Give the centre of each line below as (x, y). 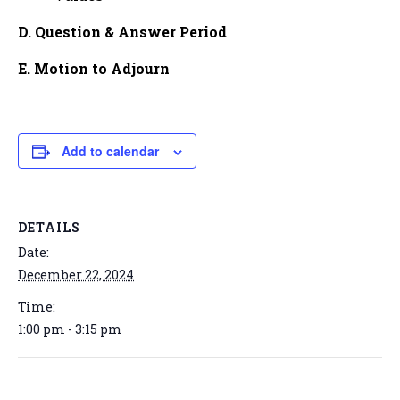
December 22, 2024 (76, 275)
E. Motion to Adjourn (94, 68)
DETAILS (49, 227)
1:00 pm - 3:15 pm (70, 329)
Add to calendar (110, 151)
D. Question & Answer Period (122, 32)
